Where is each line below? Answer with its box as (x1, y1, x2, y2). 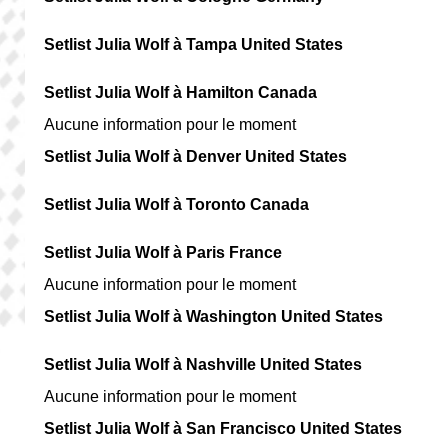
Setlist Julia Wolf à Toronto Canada (44, 195, 310, 213)
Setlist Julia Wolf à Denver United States (44, 147, 348, 165)
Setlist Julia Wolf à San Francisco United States (44, 419, 403, 437)
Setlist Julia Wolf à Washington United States (44, 307, 384, 325)
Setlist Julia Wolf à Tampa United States (44, 35, 344, 53)
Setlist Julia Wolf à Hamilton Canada (44, 83, 318, 101)
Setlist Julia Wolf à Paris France (44, 243, 283, 261)
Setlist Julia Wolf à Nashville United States (44, 355, 363, 373)
